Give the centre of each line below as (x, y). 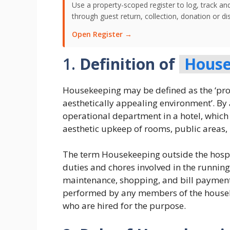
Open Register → (102, 34)
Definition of (129, 64)
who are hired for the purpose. (124, 206)
